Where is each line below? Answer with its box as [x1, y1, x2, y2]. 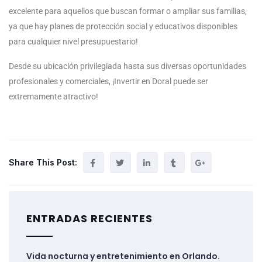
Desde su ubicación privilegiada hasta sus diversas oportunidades [9, 61, 246, 71]
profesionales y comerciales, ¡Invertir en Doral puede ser [9, 77, 208, 87]
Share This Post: [9, 157, 77, 168]
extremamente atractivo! [9, 92, 98, 102]
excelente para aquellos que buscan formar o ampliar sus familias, [9, 6, 247, 16]
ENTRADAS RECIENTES [26, 211, 153, 226]
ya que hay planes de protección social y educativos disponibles [9, 22, 237, 32]
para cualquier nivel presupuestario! [9, 37, 138, 47]
